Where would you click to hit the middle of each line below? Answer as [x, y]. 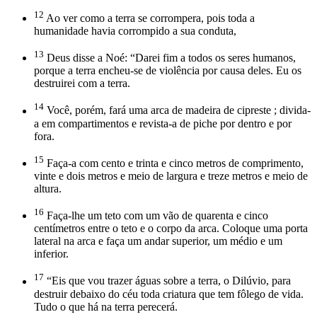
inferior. [51, 254]
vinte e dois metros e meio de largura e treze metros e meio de [171, 175]
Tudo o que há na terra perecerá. [106, 306]
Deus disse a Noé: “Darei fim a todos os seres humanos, [170, 58]
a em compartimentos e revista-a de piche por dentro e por [163, 123]
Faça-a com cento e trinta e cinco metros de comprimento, [174, 163]
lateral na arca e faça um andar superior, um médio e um [158, 241]
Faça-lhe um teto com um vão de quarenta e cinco [156, 216]
